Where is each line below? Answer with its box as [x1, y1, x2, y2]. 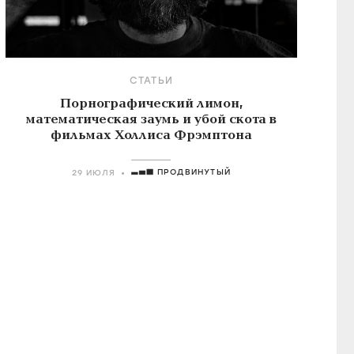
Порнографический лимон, [59, 95, 243, 112]
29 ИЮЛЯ [71, 168, 115, 178]
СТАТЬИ [129, 75, 173, 86]
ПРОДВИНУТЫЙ [156, 167, 231, 177]
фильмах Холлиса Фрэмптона [50, 126, 252, 144]
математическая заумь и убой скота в [25, 111, 277, 128]
